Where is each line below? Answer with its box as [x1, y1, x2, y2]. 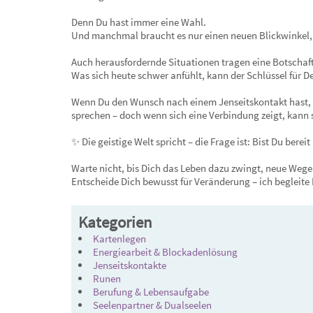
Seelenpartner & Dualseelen [93, 298, 212, 312]
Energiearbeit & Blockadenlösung [93, 245, 238, 259]
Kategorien [78, 212, 152, 232]
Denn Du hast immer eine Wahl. [71, 15, 206, 29]
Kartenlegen [93, 232, 146, 245]
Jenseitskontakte [93, 259, 166, 272]
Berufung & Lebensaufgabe [93, 285, 209, 298]
